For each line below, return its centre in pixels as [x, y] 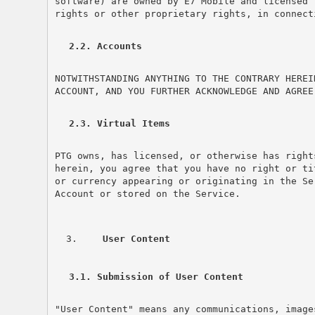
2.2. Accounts [105, 46]
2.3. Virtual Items [119, 123]
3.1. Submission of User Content [156, 276]
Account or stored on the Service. [147, 193]
